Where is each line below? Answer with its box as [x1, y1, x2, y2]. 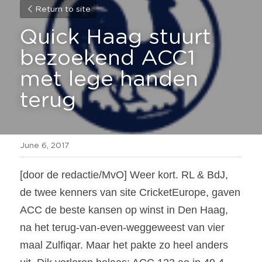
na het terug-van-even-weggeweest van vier [20, 222, 225, 233]
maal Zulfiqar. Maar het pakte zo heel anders [20, 239, 228, 251]
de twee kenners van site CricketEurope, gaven [20, 187, 240, 198]
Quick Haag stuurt [20, 27, 211, 48]
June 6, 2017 [20, 142, 69, 150]
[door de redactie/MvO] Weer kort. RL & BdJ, [20, 169, 228, 181]
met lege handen [20, 69, 198, 90]
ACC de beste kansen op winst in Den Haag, [20, 204, 228, 216]
